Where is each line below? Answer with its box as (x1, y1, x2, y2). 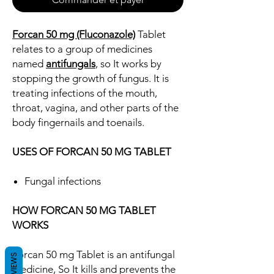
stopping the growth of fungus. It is (12, 72, 169, 85)
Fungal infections (24, 175, 101, 188)
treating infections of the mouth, (12, 87, 157, 100)
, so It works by (95, 57, 161, 70)
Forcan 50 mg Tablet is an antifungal (12, 248, 175, 261)
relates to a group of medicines (12, 43, 152, 56)
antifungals (46, 57, 95, 70)
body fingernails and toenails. (12, 116, 144, 129)
